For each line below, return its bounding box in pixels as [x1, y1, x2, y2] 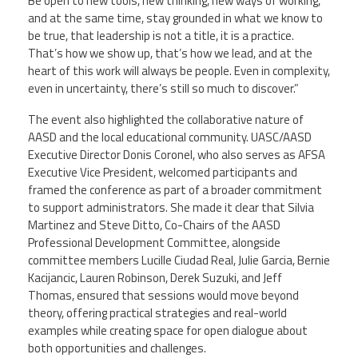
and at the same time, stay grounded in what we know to [28, 9, 323, 27]
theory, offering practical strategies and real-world [28, 304, 287, 323]
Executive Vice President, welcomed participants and [28, 163, 297, 182]
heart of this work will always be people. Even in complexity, [28, 62, 330, 80]
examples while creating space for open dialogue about [28, 321, 308, 340]
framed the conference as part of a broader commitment [28, 181, 322, 200]
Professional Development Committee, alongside [28, 233, 280, 253]
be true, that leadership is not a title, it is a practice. [28, 26, 294, 45]
